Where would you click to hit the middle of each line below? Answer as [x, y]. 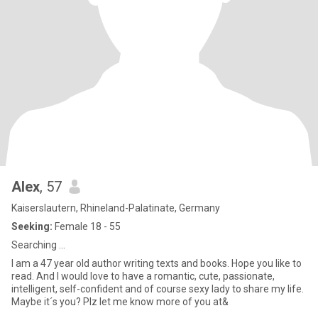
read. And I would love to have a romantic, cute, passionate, [143, 276]
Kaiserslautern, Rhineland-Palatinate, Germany [116, 208]
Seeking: [32, 226]
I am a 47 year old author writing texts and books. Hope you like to [157, 263]
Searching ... [38, 245]
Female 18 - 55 [87, 226]
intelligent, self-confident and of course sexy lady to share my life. [158, 289]
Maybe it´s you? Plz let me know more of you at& [120, 302]
